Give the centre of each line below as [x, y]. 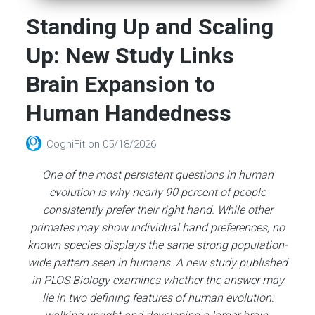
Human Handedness [129, 114]
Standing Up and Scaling [150, 27]
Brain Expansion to [121, 85]
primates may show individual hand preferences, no [157, 228]
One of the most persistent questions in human [157, 175]
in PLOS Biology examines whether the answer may [157, 281]
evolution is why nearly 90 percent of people [157, 193]
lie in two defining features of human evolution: [157, 298]
